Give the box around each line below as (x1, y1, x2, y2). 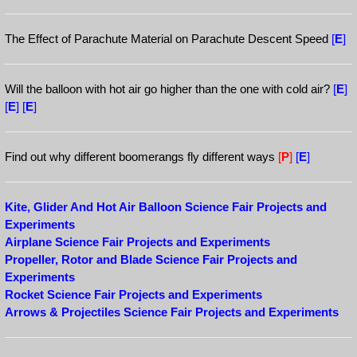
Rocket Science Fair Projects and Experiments (5, 288, 262, 301)
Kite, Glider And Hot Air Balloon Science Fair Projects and (5, 200, 327, 214)
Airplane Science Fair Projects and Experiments (5, 235, 270, 249)
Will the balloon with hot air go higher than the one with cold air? (5, 82, 333, 96)
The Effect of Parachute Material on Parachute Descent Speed (5, 32, 331, 45)
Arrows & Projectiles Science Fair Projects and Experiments (5, 305, 339, 319)
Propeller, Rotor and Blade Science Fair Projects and (5, 253, 297, 266)
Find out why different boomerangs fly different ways (5, 150, 278, 163)
